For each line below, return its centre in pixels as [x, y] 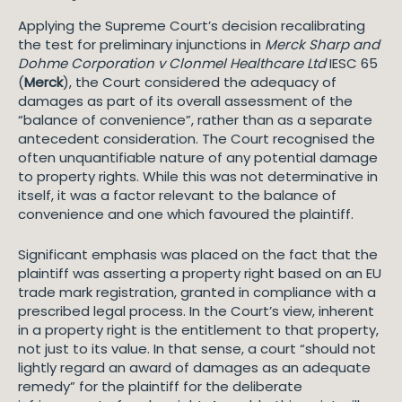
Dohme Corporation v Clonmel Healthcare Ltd [172, 63]
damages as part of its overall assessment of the [185, 101]
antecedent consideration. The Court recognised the [197, 139]
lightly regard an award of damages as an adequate [194, 367]
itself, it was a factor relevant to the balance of [177, 195]
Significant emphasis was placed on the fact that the [198, 254]
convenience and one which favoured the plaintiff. [188, 214]
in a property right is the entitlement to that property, [198, 330]
